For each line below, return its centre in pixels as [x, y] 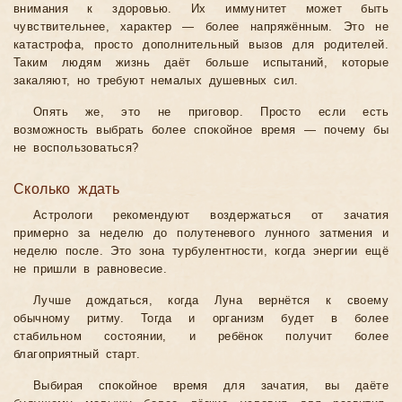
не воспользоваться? [76, 149]
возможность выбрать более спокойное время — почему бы [201, 131]
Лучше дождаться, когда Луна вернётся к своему [211, 301]
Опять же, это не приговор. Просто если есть [211, 113]
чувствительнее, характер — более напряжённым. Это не [201, 27]
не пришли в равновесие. [91, 270]
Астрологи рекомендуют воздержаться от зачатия [211, 216]
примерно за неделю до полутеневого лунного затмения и [201, 234]
